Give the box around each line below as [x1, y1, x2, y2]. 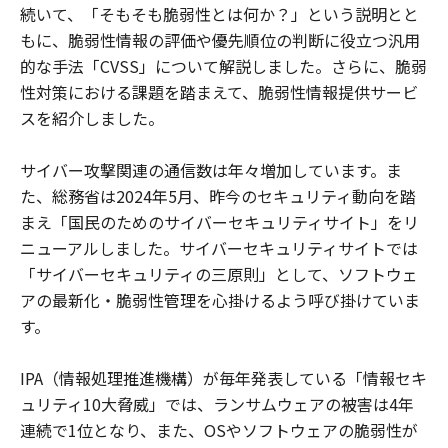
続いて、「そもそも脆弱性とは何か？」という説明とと [20, 2, 419, 26]
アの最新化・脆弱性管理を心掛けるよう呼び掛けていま [20, 288, 420, 312]
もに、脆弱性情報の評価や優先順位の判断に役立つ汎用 [20, 28, 420, 52]
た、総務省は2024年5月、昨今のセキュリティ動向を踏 [20, 184, 416, 208]
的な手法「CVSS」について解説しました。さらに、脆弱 [20, 54, 427, 78]
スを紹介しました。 [20, 106, 164, 130]
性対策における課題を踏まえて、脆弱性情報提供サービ [20, 80, 418, 104]
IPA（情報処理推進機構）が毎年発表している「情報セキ [20, 366, 427, 390]
